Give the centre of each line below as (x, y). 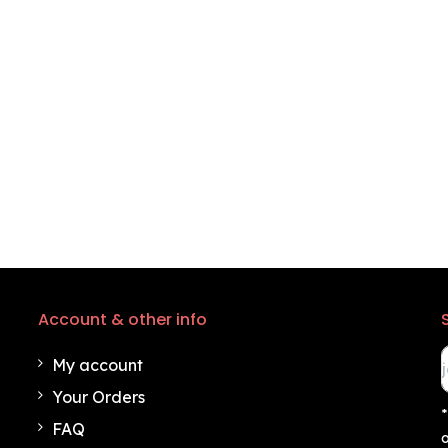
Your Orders (98, 397)
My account (97, 365)
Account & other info (122, 319)
